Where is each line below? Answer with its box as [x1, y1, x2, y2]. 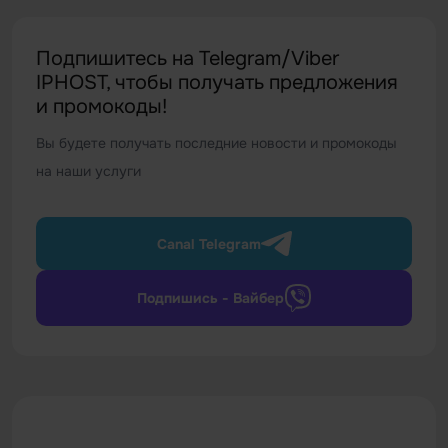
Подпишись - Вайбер [136, 289, 284, 307]
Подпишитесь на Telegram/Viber [36, 46, 339, 71]
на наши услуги [36, 162, 141, 180]
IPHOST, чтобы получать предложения [36, 70, 398, 95]
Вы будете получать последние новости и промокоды [36, 134, 397, 152]
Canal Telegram [156, 234, 261, 253]
